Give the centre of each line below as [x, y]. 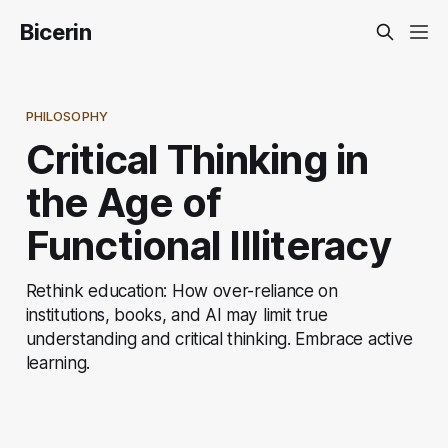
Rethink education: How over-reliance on [181, 290]
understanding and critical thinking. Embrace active [219, 338]
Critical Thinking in [197, 159]
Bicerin [56, 32]
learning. [57, 362]
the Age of [123, 202]
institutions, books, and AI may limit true [176, 314]
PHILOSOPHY [67, 115]
